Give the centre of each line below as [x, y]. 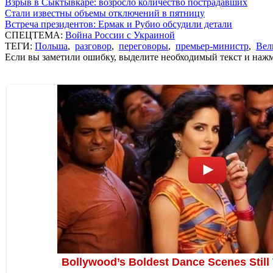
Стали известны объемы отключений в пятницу [105, 13]
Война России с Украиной [120, 35]
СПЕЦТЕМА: [35, 35]
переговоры [144, 46]
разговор [93, 46]
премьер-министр [212, 46]
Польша [51, 46]
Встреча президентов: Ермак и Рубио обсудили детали [119, 24]
